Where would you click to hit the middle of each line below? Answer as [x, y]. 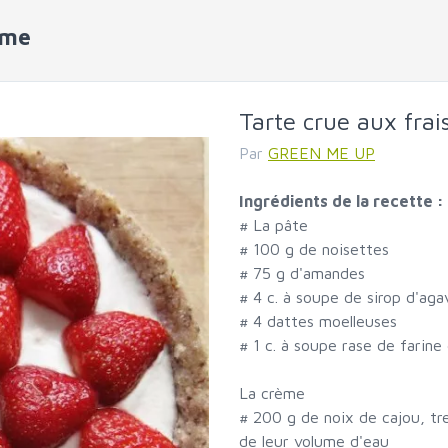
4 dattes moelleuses [325, 321]
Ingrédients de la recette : [341, 201]
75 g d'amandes [309, 273]
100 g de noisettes [321, 249]
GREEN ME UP [321, 153]
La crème [272, 393]
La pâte [280, 225]
